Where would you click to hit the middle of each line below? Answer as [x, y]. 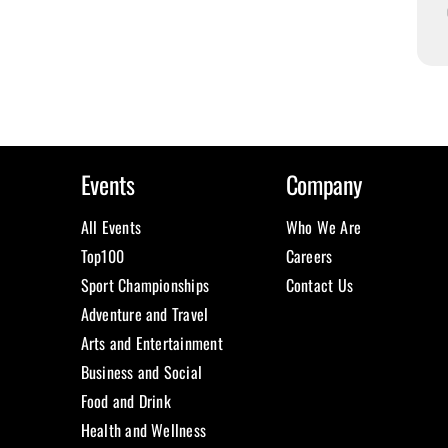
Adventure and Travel [144, 314]
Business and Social [141, 372]
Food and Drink [125, 401]
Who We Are [323, 227]
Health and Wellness [143, 430]
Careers [309, 256]
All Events [110, 227]
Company [324, 184]
